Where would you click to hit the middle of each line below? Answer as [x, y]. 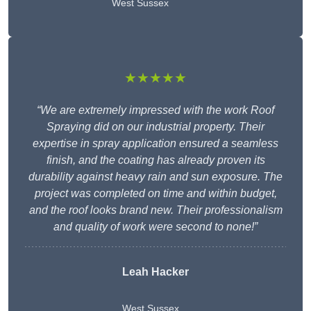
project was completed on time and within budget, [155, 194]
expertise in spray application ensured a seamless [155, 144]
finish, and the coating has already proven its [155, 160]
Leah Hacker [155, 272]
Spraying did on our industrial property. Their [155, 127]
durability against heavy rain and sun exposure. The [155, 177]
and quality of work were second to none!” [155, 227]
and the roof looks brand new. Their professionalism [155, 210]
